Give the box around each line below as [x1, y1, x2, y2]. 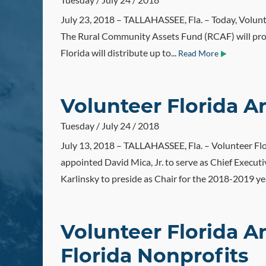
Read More [178, 49, 218, 58]
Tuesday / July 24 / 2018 [61, 120, 159, 131]
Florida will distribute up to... [61, 47, 178, 58]
